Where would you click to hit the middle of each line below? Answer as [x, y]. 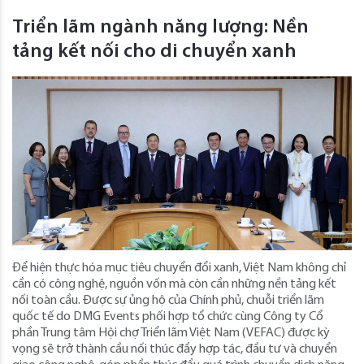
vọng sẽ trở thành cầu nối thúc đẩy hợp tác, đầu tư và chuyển [175, 349]
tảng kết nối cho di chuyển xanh [154, 52]
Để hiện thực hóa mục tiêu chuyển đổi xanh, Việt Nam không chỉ [179, 268]
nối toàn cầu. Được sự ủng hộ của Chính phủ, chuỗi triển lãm [168, 300]
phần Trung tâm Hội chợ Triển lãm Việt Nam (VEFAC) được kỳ [171, 333]
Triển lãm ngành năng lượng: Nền [160, 27]
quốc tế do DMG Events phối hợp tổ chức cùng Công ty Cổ [168, 316]
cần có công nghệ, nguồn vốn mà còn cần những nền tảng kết [174, 284]
